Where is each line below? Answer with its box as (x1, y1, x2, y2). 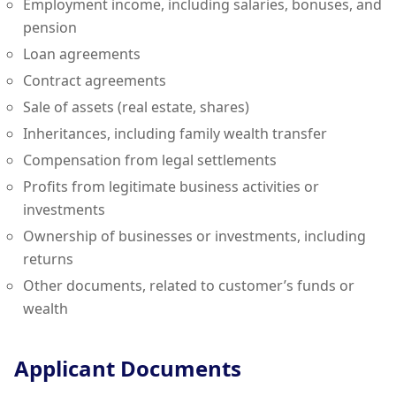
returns (23, 249, 73, 270)
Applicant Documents (14, 354, 241, 384)
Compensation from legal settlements (23, 150, 277, 171)
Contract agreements (23, 71, 166, 91)
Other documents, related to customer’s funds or (23, 276, 354, 296)
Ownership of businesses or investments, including (23, 226, 366, 247)
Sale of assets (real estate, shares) (23, 97, 249, 118)
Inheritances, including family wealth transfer (23, 124, 327, 144)
